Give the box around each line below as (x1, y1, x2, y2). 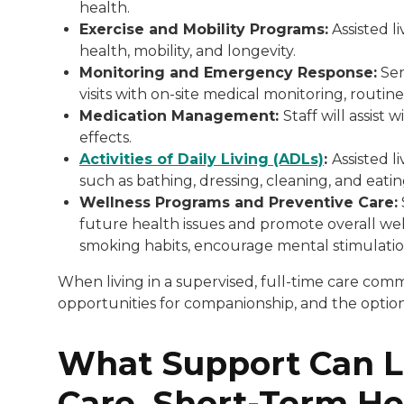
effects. (79, 128, 135, 146)
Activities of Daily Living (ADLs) (79, 150, 324, 168)
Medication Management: (79, 106, 283, 124)
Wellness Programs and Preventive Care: (79, 193, 398, 211)
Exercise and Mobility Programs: (79, 20, 328, 38)
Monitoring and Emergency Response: (79, 63, 377, 81)
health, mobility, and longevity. (79, 41, 299, 60)
